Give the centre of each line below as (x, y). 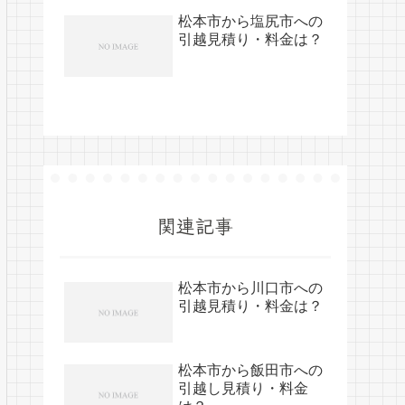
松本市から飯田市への (250, 370)
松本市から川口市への (250, 287)
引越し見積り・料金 (243, 388)
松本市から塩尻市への (250, 21)
